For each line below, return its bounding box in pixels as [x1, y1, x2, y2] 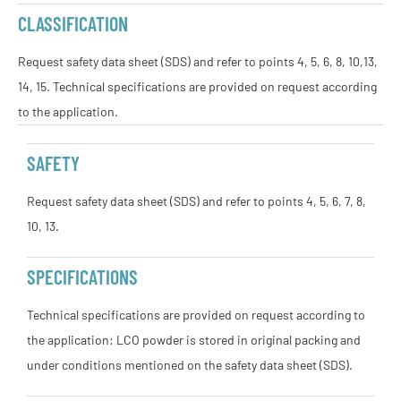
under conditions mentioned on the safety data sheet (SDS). [27, 357, 353, 372]
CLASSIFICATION [18, 12, 128, 35]
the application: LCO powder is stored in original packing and [27, 332, 361, 347]
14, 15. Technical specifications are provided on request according [18, 79, 377, 94]
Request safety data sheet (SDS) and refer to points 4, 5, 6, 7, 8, [27, 193, 366, 209]
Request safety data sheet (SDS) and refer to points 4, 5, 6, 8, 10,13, [18, 54, 378, 69]
